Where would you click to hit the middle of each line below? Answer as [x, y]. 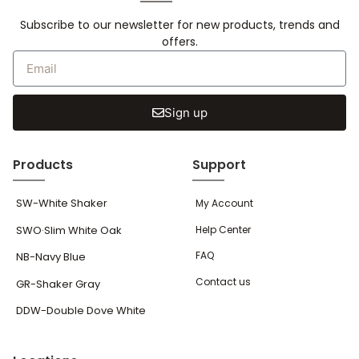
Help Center [223, 229]
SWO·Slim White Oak [69, 230]
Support [219, 165]
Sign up [186, 113]
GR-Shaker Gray [58, 284]
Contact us [223, 281]
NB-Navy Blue [51, 257]
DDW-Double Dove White [81, 311]
